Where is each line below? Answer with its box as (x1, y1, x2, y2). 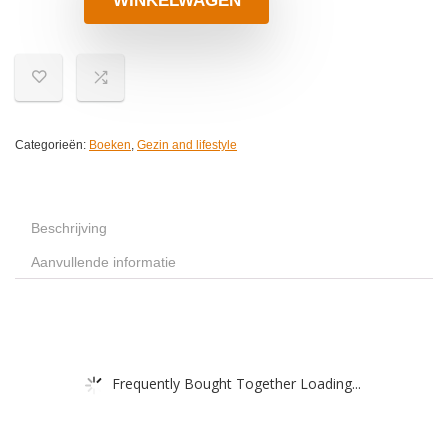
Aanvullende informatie (31, 254, 176, 271)
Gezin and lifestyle (137, 138, 237, 153)
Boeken (89, 138, 131, 153)
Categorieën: (15, 138, 89, 153)
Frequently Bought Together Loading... (112, 373, 361, 393)
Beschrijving (31, 220, 107, 237)
